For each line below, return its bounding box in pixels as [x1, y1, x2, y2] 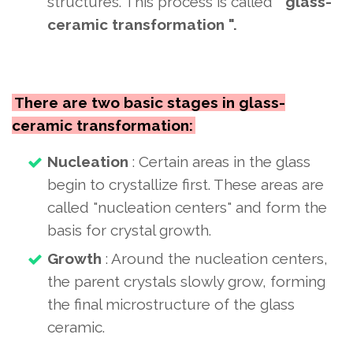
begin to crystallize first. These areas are [47, 176, 324, 193]
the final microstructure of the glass [47, 295, 295, 313]
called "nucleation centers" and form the [47, 199, 327, 216]
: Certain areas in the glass [128, 153, 310, 170]
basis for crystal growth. [47, 221, 211, 239]
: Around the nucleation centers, [102, 250, 328, 267]
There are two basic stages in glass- [14, 94, 285, 111]
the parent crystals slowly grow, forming [47, 273, 325, 290]
